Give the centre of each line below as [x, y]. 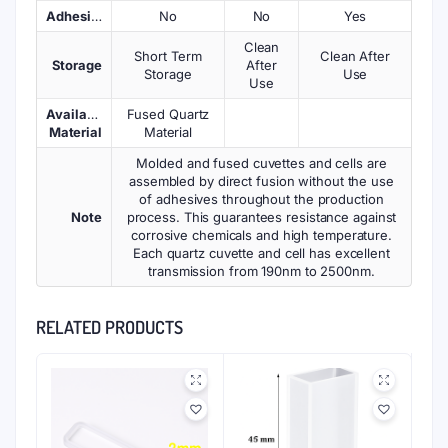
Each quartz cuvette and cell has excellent [261, 253]
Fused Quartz [168, 114]
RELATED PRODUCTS [109, 327]
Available [76, 114]
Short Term [168, 56]
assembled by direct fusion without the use [261, 181]
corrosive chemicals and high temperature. [261, 235]
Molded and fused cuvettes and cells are [261, 163]
